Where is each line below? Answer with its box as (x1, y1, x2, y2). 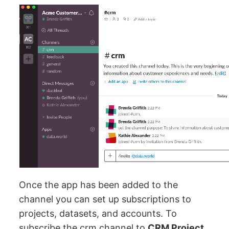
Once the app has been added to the (19, 179, 178, 190)
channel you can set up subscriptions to (19, 193, 192, 204)
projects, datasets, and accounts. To (19, 208, 177, 219)
